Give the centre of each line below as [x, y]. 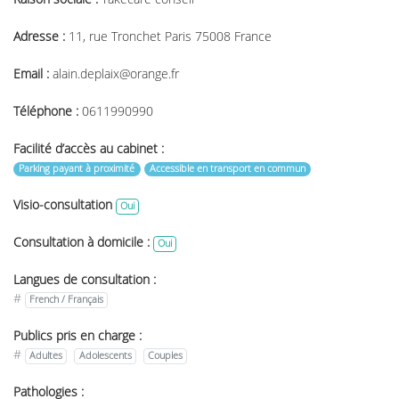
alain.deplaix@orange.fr [116, 74]
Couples [165, 356]
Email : [31, 74]
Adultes [46, 356]
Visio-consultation [65, 205]
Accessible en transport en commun [227, 169]
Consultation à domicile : [83, 243]
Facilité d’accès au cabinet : [89, 149]
